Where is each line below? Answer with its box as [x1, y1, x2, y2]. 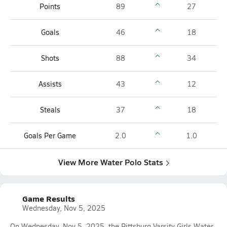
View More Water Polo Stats [58, 156, 163, 168]
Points [40, 2, 60, 11]
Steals [40, 105, 60, 115]
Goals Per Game [24, 131, 76, 140]
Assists [38, 79, 62, 89]
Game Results [22, 193, 75, 204]
